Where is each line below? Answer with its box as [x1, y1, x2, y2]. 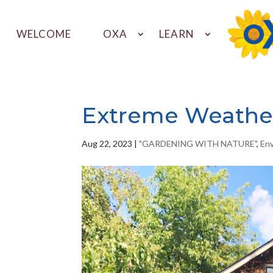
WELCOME [16, 27, 71, 41]
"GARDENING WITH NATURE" [139, 138, 257, 149]
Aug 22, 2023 [82, 138, 133, 149]
